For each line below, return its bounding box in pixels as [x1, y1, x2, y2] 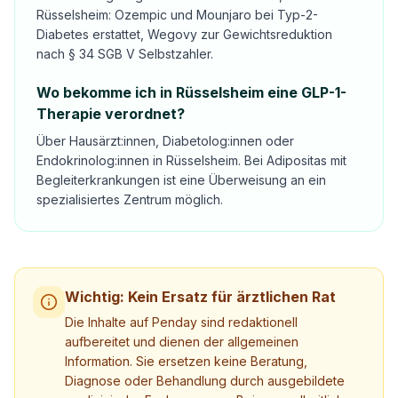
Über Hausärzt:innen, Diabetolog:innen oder [36, 133, 294, 148]
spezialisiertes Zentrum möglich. [36, 192, 223, 207]
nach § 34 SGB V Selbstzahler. [36, 46, 213, 61]
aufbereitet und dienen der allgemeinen [65, 334, 298, 349]
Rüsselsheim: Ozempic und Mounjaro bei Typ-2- [36, 7, 318, 22]
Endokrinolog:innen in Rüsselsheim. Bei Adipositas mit [36, 153, 346, 168]
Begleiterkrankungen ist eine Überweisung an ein [36, 172, 326, 187]
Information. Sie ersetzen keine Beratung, [65, 354, 307, 369]
